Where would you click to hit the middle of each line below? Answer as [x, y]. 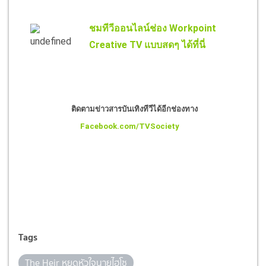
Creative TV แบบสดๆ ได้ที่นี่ [147, 45]
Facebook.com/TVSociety [129, 126]
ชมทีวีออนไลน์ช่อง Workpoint [153, 28]
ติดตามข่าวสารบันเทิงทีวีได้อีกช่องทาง [134, 109]
